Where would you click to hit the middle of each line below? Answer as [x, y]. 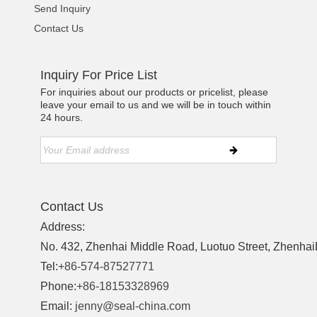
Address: [63, 226]
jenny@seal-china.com [133, 306]
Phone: [59, 286]
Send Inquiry [63, 9]
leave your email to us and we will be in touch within [156, 105]
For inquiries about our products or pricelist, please [155, 92]
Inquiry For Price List [99, 75]
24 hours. [62, 118]
